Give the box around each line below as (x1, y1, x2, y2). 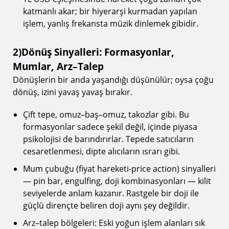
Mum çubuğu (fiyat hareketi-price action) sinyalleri (23, 163, 216, 174)
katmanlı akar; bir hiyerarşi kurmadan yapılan (23, 6, 197, 17)
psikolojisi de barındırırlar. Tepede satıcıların (23, 133, 194, 145)
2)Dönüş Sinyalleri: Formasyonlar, (13, 45, 174, 58)
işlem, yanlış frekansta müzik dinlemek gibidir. (23, 18, 198, 29)
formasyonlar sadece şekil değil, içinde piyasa (23, 121, 197, 132)
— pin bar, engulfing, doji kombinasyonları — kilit (23, 175, 211, 187)
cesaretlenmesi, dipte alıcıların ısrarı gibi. (23, 146, 180, 157)
